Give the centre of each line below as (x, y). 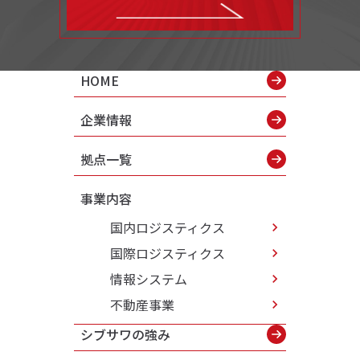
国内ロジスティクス (168, 228)
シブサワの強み (125, 335)
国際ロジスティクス (168, 254)
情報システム (149, 279)
